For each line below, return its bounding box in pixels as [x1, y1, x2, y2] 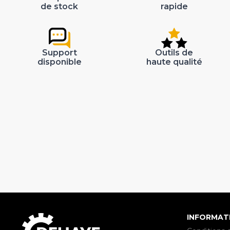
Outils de [155, 48, 194, 58]
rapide [160, 2, 188, 12]
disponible [37, 57, 82, 67]
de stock [41, 2, 79, 12]
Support [42, 48, 77, 58]
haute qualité [146, 57, 202, 67]
